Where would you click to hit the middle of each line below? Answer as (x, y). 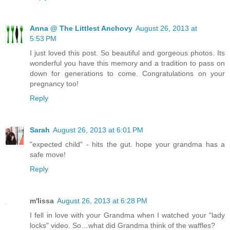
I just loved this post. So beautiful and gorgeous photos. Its (127, 53)
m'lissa (42, 201)
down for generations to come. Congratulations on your (127, 74)
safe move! (48, 155)
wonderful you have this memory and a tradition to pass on (127, 63)
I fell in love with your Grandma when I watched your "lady (127, 215)
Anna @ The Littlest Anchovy (81, 28)
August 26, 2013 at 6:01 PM (98, 130)
